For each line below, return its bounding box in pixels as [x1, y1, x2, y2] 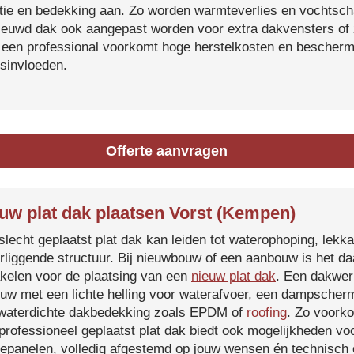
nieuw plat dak [191, 269, 276, 284]
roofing [247, 305, 287, 320]
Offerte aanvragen [106, 143, 228, 159]
